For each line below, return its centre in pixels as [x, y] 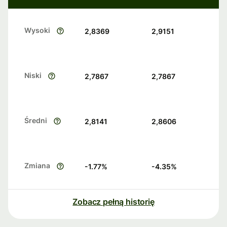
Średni [36, 121]
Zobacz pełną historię [113, 202]
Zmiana [37, 166]
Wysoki [37, 30]
